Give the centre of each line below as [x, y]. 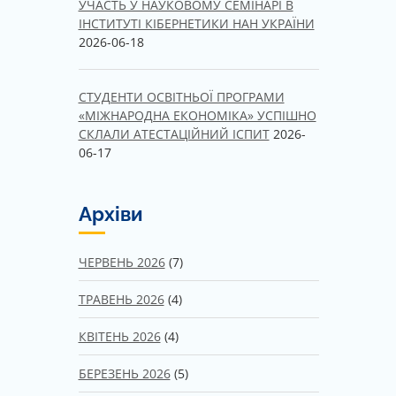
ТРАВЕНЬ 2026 [121, 299]
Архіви [110, 213]
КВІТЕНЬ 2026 [119, 336]
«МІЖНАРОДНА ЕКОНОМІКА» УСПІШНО [197, 115]
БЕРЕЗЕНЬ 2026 [124, 373]
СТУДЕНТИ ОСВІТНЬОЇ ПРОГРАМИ [181, 96]
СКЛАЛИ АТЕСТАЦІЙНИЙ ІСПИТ [174, 133]
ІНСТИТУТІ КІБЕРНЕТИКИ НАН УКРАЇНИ [196, 23]
